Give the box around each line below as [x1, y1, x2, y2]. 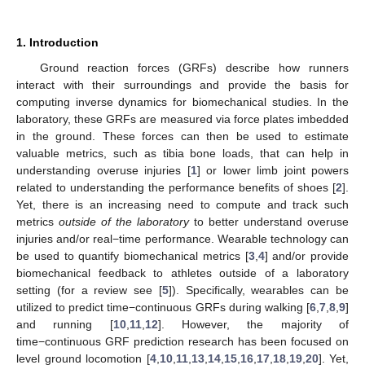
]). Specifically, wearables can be [168, 283, 350, 297]
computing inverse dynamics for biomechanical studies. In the [16, 95, 349, 108]
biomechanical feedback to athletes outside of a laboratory [16, 266, 349, 279]
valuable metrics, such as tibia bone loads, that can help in [16, 146, 349, 160]
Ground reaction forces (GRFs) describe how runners [39, 60, 349, 74]
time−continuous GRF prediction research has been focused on [16, 334, 349, 348]
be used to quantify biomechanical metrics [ [16, 248, 248, 262]
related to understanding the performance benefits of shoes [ [16, 180, 336, 194]
